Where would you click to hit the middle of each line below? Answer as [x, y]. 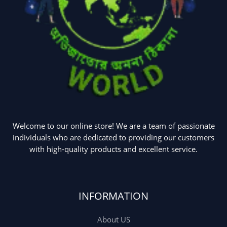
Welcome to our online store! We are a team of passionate [113, 126]
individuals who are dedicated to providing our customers [113, 138]
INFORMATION [113, 196]
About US [113, 219]
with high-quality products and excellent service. [113, 149]
